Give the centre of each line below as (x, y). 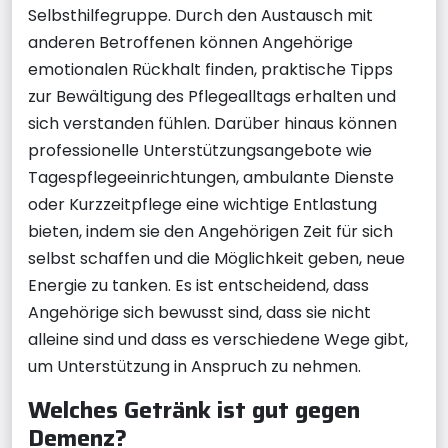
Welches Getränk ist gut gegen (194, 409)
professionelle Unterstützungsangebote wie (200, 150)
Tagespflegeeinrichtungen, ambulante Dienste (211, 177)
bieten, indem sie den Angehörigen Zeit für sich (210, 231)
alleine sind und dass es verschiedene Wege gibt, (218, 339)
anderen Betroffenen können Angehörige (190, 42)
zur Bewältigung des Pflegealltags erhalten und (212, 96)
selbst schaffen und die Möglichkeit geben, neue (216, 258)
